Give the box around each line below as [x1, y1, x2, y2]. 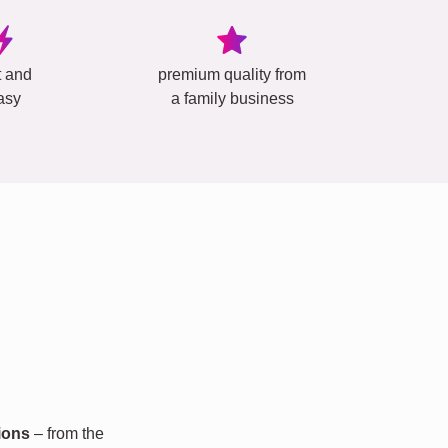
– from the [29, 425, 104, 442]
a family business [170, 90, 294, 107]
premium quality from [158, 66, 306, 83]
